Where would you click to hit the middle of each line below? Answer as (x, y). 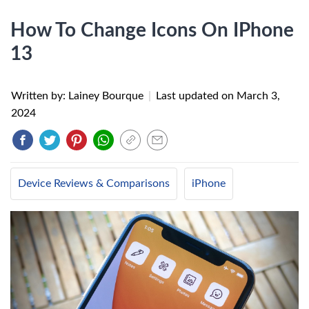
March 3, (258, 96)
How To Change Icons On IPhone (152, 30)
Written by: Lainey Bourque (79, 96)
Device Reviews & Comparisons (94, 183)
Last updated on (196, 96)
